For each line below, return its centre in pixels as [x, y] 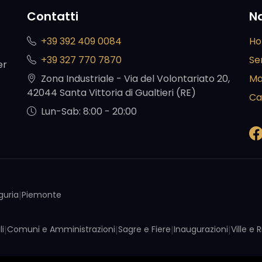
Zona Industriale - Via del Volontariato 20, [135, 79]
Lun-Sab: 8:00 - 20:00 [89, 112]
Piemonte [42, 195]
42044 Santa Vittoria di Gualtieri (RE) [111, 93]
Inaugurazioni [201, 230]
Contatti [53, 16]
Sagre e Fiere [144, 230]
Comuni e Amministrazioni [61, 230]
